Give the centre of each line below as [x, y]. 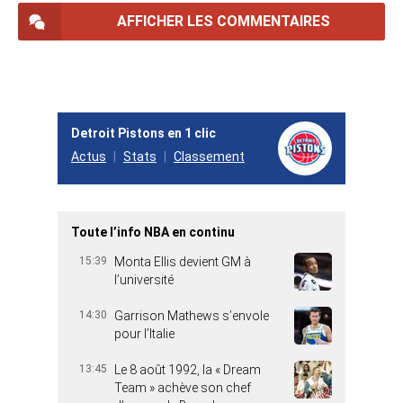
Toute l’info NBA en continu [153, 233]
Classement [209, 157]
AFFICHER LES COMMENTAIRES [223, 22]
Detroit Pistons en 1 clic [143, 134]
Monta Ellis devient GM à [183, 262]
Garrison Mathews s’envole [192, 316]
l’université [144, 280]
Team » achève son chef [183, 388]
